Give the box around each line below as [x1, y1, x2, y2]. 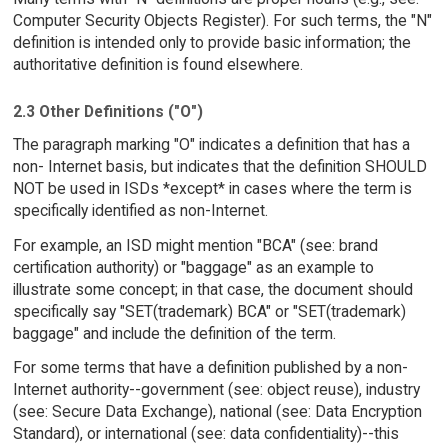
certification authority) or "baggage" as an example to [12, 257, 374, 277]
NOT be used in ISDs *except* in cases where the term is [12, 178, 412, 198]
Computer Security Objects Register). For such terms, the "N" [12, 11, 432, 31]
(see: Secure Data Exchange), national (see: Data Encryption [12, 402, 422, 422]
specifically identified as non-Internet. [12, 200, 268, 220]
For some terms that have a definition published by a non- [12, 358, 408, 378]
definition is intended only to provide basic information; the [12, 33, 411, 53]
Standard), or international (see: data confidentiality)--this [12, 424, 399, 444]
